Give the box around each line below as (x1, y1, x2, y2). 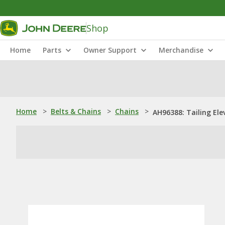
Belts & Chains (51, 106, 101, 116)
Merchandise (159, 45, 203, 55)
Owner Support (83, 45, 137, 55)
